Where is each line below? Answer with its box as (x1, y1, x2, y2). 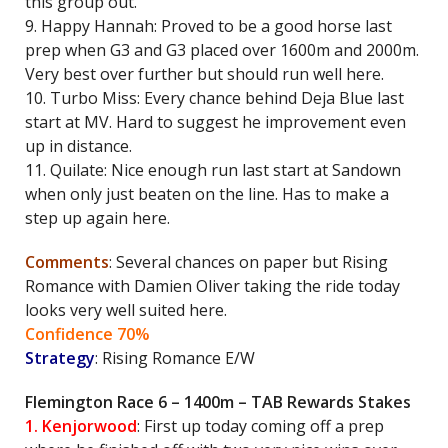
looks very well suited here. (25, 299, 227, 321)
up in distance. (25, 135, 132, 157)
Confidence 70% (25, 323, 150, 345)
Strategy (25, 347, 95, 369)
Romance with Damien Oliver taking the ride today (25, 275, 400, 297)
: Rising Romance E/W (95, 347, 255, 369)
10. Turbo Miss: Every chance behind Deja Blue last (25, 87, 404, 109)
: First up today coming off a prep (137, 415, 384, 437)
